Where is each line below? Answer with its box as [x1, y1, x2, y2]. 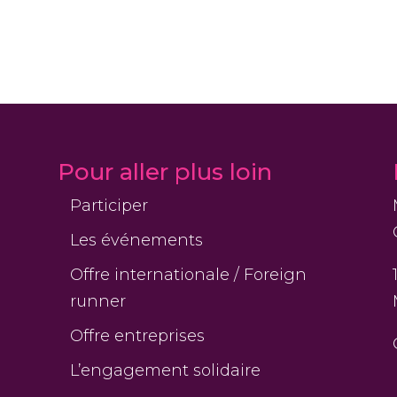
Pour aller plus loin [57, 158, 272, 187]
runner [69, 292, 126, 312]
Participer [69, 196, 148, 216]
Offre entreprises [69, 326, 205, 346]
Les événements [69, 230, 203, 251]
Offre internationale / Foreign [69, 265, 307, 285]
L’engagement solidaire [69, 361, 261, 381]
